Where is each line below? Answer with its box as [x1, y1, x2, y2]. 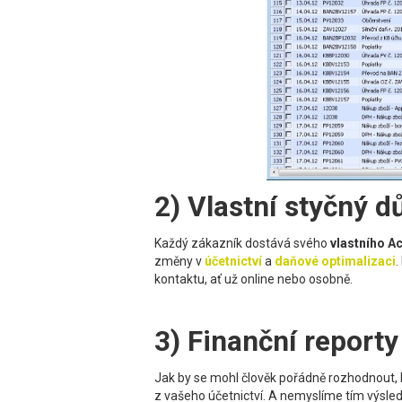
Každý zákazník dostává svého [154, 236, 330, 251]
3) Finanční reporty [154, 325, 398, 359]
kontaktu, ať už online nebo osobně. [154, 272, 353, 287]
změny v [154, 254, 205, 269]
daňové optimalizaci [275, 254, 396, 269]
